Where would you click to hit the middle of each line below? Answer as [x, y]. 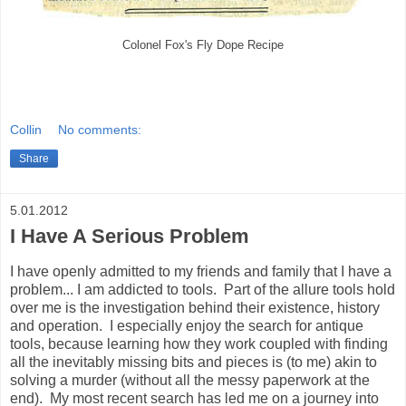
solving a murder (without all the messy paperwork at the [190, 380]
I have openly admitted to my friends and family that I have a [201, 271]
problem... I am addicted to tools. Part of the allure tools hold [203, 289]
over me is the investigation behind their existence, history [195, 307]
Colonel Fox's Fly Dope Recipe [203, 46]
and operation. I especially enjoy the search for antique [187, 325]
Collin [26, 129]
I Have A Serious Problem [130, 236]
